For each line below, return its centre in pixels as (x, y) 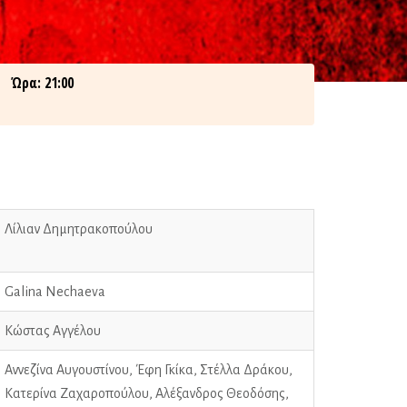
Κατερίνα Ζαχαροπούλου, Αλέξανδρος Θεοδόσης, (146, 393)
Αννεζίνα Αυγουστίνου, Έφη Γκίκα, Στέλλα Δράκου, (148, 369)
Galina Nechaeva (55, 291)
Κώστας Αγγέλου (52, 330)
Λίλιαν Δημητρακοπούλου (78, 228)
